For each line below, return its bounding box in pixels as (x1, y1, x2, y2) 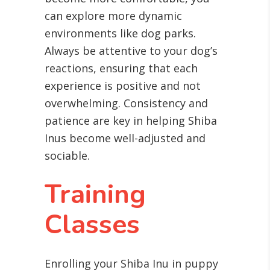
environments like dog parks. (45, 26, 196, 41)
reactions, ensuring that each (45, 61, 198, 76)
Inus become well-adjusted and (45, 131, 206, 146)
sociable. (45, 148, 90, 163)
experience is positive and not (45, 78, 201, 93)
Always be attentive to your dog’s (45, 43, 218, 58)
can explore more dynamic (45, 8, 182, 24)
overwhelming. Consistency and (45, 96, 208, 111)
